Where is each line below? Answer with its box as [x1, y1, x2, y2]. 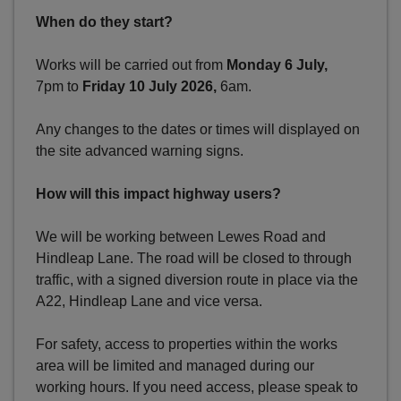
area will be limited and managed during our [36, 358, 314, 374]
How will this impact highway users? [36, 186, 281, 202]
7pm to [36, 79, 82, 95]
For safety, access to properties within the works [36, 337, 337, 353]
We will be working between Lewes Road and [36, 229, 326, 245]
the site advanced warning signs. [36, 143, 243, 159]
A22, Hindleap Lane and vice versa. [36, 294, 262, 310]
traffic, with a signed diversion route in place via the [36, 272, 358, 288]
